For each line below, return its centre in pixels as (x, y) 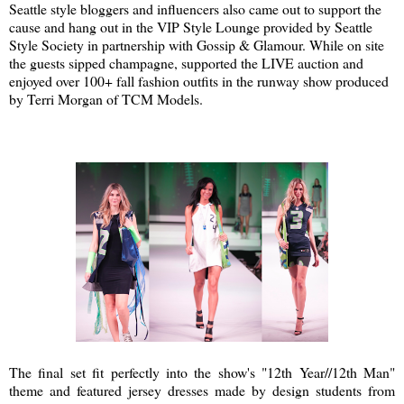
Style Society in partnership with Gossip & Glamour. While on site (197, 45)
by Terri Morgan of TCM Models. (106, 99)
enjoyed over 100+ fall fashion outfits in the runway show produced (199, 81)
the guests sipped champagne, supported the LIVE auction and (186, 63)
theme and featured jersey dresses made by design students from (202, 390)
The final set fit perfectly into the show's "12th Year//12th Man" (202, 372)
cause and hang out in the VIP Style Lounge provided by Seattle (191, 27)
